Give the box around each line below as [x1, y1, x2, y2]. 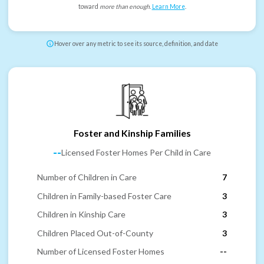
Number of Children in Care [37, 172, 137, 183]
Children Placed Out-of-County [37, 227, 153, 238]
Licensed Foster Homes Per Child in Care [61, 147, 211, 158]
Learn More [151, 3, 185, 11]
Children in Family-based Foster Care [37, 190, 171, 201]
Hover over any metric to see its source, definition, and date [54, 40, 218, 48]
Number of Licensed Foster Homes [37, 246, 164, 257]
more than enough [99, 3, 150, 11]
